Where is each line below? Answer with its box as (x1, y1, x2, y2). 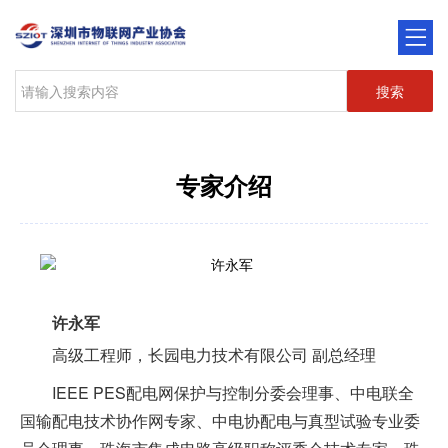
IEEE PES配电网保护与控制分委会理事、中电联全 (52, 381, 414, 404)
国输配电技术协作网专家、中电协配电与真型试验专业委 (20, 409, 420, 432)
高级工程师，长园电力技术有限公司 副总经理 (52, 343, 376, 366)
